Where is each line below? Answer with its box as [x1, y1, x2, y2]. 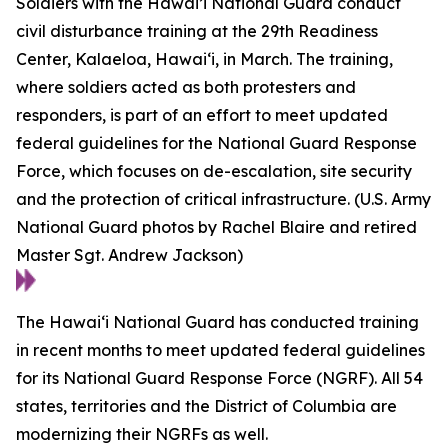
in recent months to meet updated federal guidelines [16, 339, 425, 360]
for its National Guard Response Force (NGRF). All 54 [16, 367, 423, 388]
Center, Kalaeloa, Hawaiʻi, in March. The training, [16, 48, 393, 69]
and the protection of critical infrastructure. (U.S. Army [16, 188, 431, 209]
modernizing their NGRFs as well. [16, 423, 272, 444]
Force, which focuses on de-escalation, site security [16, 160, 412, 181]
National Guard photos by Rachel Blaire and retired [16, 216, 417, 237]
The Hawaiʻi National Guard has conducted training [16, 311, 419, 332]
